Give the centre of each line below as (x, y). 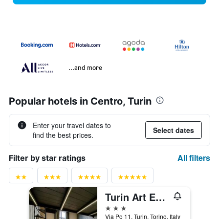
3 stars (116, 207)
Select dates (174, 130)
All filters (194, 158)
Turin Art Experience (160, 197)
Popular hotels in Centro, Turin (80, 101)
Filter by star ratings (47, 158)
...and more (85, 67)
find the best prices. (63, 135)
